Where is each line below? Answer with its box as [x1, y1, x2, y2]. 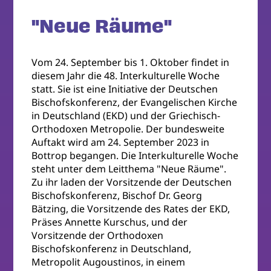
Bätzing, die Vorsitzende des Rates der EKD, [31, 201, 230, 215]
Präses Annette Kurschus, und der [31, 215, 188, 229]
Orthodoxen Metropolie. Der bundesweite [31, 122, 225, 135]
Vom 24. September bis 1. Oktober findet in [31, 55, 230, 69]
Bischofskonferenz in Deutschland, [31, 241, 192, 255]
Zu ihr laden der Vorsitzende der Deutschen [31, 175, 232, 189]
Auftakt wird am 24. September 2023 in [31, 135, 210, 149]
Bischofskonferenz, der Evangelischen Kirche [31, 95, 238, 109]
